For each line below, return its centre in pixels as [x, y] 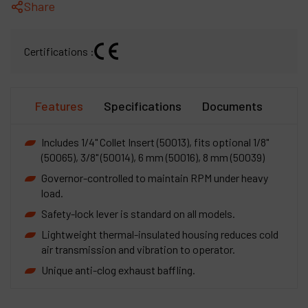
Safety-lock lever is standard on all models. [138, 213]
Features [59, 106]
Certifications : [59, 51]
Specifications [143, 106]
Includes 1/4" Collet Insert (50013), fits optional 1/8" [155, 142]
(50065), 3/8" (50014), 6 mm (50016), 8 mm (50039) [153, 157]
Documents [232, 106]
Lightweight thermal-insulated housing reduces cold [160, 234]
